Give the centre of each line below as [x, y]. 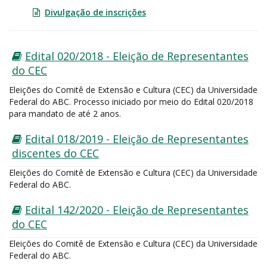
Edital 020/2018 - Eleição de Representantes [137, 56]
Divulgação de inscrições [95, 12]
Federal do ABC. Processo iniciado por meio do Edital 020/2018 [131, 102]
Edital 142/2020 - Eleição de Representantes [137, 210]
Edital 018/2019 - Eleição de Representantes [137, 139]
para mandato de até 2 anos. [65, 114]
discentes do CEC [55, 153]
